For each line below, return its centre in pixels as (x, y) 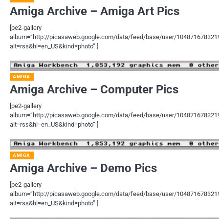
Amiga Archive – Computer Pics (94, 90)
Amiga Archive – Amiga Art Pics (95, 11)
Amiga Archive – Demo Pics (83, 168)
